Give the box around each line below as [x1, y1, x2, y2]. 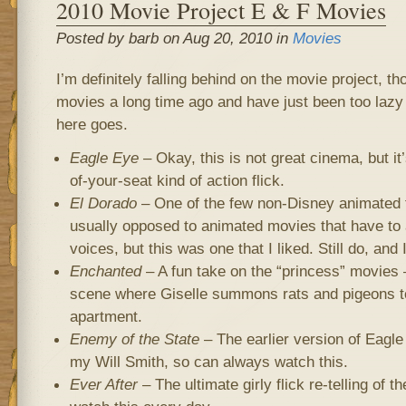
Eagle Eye [69, 149, 139, 167]
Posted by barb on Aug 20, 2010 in [55, 29, 293, 47]
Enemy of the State [69, 330, 199, 348]
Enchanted [69, 262, 141, 280]
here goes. [55, 115, 128, 133]
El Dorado [69, 194, 137, 212]
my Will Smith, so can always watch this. [69, 353, 348, 371]
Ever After [69, 375, 138, 393]
